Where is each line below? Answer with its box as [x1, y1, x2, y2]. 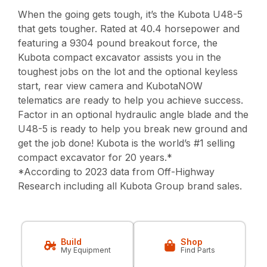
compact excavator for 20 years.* [18, 151, 173, 164]
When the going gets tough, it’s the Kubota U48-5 [18, 8, 243, 21]
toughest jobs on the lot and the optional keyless [18, 66, 238, 78]
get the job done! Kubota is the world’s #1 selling [18, 137, 235, 150]
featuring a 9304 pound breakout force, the [18, 37, 218, 49]
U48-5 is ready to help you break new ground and [18, 123, 248, 135]
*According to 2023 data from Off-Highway [18, 166, 215, 178]
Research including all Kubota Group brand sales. [18, 180, 243, 193]
